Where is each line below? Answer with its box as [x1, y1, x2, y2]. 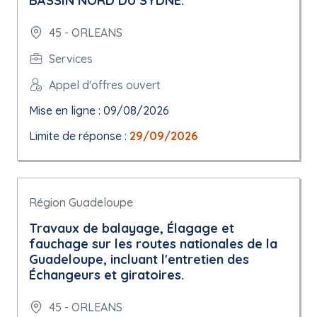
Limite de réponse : [29, 129, 129, 143]
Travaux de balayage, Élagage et [29, 220, 234, 236]
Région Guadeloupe [29, 195, 133, 209]
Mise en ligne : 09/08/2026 [29, 103, 169, 117]
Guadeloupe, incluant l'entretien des [29, 251, 249, 267]
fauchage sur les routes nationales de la [29, 236, 277, 252]
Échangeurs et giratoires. [29, 267, 184, 283]
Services [49, 51, 93, 66]
